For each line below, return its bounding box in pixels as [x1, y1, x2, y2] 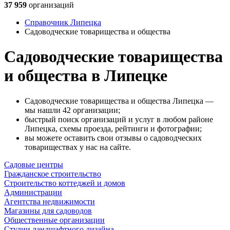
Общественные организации [4, 215, 105, 224]
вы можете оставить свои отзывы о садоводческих [25, 133, 202, 142]
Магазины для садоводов [4, 206, 92, 215]
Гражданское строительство [4, 169, 101, 178]
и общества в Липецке [4, 66, 167, 85]
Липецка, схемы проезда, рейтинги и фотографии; [25, 124, 202, 133]
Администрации [4, 187, 62, 197]
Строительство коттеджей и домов [4, 178, 125, 187]
